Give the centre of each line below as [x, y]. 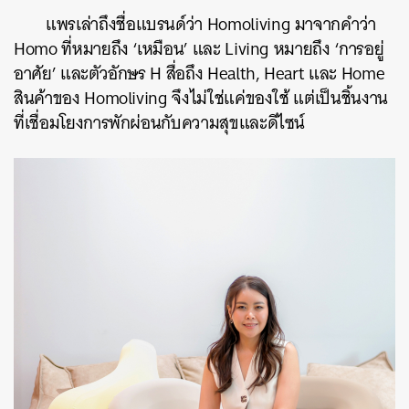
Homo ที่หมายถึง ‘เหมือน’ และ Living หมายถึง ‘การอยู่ [199, 49]
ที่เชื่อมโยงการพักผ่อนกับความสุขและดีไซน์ [160, 123]
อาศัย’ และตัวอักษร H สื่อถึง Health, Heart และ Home [199, 74]
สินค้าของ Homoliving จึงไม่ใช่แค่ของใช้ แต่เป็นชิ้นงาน [201, 99]
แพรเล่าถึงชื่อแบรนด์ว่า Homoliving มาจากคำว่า [211, 25]
